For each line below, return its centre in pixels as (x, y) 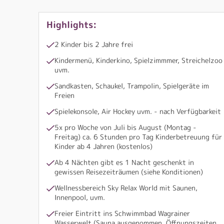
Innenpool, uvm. (80, 197)
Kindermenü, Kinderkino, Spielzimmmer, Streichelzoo (138, 60)
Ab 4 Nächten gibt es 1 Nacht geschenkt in (124, 162)
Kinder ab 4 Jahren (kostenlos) (103, 146)
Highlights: (72, 25)
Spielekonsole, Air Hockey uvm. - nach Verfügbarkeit (138, 111)
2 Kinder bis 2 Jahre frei (94, 44)
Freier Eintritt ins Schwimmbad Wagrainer (122, 213)
